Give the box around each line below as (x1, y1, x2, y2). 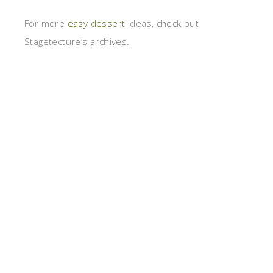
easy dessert (67, 17, 126, 30)
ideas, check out (125, 17, 199, 30)
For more (24, 17, 68, 30)
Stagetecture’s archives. (24, 35, 130, 48)
